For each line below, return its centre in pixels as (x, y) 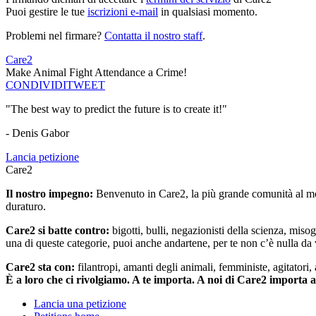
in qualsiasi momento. (208, 12)
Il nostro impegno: (51, 194)
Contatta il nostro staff (153, 36)
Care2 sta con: (42, 267)
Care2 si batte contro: (59, 231)
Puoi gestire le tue (47, 12)
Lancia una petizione (80, 304)
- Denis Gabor (37, 133)
